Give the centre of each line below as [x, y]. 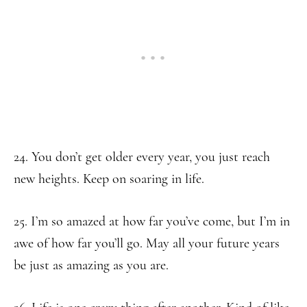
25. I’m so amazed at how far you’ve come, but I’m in [152, 221]
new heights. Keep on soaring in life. [109, 179]
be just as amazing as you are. [91, 265]
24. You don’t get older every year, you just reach [142, 157]
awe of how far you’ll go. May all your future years [147, 243]
